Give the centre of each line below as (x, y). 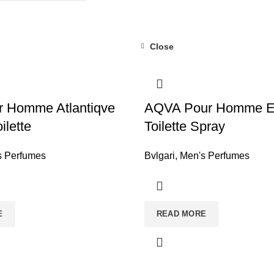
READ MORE (181, 214)
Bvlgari (159, 156)
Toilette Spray (184, 126)
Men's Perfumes (214, 156)
